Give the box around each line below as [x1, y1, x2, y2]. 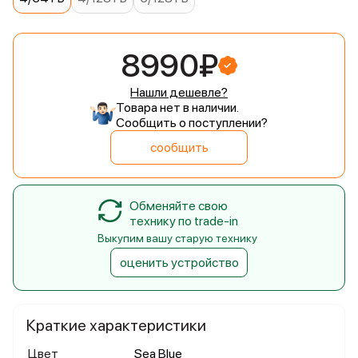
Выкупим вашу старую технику [97, 232, 257, 245]
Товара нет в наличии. [116, 100, 239, 115]
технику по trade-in [129, 213, 238, 229]
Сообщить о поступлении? [116, 115, 268, 130]
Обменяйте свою [129, 198, 228, 213]
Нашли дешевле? [130, 85, 228, 100]
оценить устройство [119, 255, 239, 270]
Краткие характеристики [26, 316, 206, 335]
